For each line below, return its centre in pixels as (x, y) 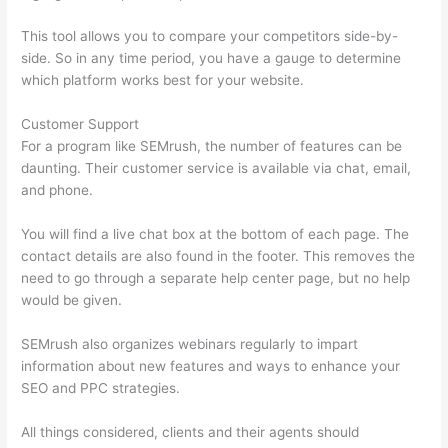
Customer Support (80, 124)
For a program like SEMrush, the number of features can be (212, 146)
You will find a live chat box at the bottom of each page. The (215, 234)
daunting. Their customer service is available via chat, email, (216, 168)
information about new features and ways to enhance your (211, 366)
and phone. (57, 190)
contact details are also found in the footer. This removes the (218, 256)
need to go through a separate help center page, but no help (216, 278)
